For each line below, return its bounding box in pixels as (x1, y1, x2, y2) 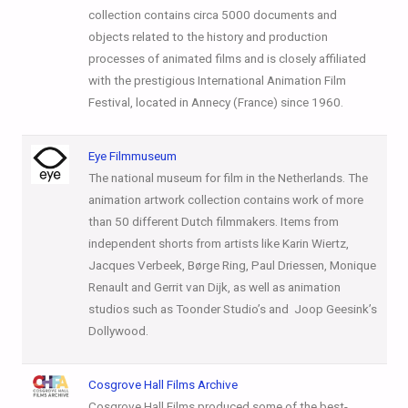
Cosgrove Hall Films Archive (87, 377, 238, 392)
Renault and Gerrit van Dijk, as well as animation (87, 280, 341, 294)
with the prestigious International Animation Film (87, 73, 346, 87)
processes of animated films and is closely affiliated (87, 51, 366, 66)
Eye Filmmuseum (87, 148, 177, 163)
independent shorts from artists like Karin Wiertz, (87, 236, 349, 250)
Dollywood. (87, 323, 148, 338)
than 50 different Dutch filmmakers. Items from (87, 214, 339, 229)
